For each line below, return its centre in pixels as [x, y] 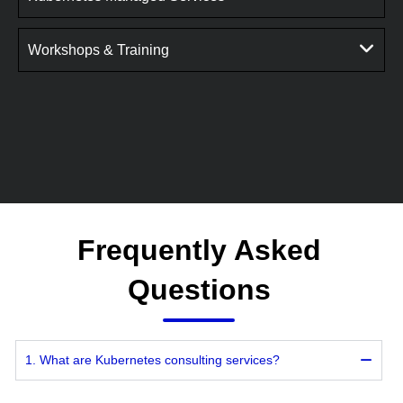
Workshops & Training [99, 49]
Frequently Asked [199, 250]
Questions [199, 289]
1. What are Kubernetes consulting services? [152, 359]
